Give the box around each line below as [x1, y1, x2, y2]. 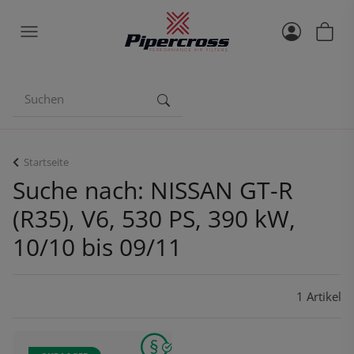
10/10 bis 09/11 [13, 231, 182, 263]
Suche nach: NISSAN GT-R [13, 174, 293, 206]
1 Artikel [296, 288, 341, 304]
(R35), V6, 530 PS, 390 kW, [13, 202, 296, 235]
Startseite [24, 155, 69, 169]
